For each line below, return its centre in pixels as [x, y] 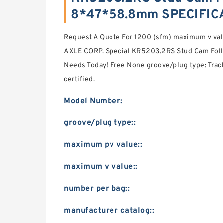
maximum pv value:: [103, 145]
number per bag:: [97, 189]
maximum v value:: [101, 167]
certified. [79, 79]
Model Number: [93, 101]
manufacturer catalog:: [109, 211]
